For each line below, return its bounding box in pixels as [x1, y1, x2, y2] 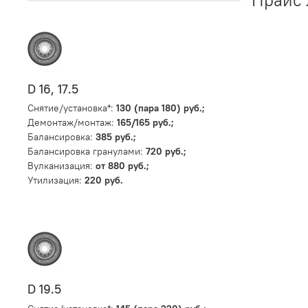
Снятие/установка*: [27, 102, 116, 115]
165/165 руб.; [117, 116, 174, 129]
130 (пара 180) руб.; [116, 102, 205, 115]
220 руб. [85, 174, 123, 187]
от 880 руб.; [96, 159, 149, 173]
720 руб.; [146, 145, 186, 158]
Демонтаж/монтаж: [27, 116, 117, 129]
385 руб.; [96, 131, 136, 144]
